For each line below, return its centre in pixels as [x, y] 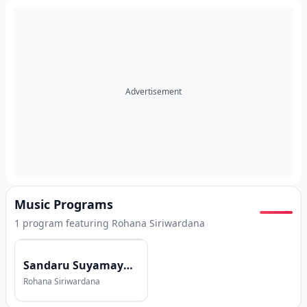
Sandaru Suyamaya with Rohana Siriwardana [128, 265]
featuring [87, 223]
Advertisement [153, 91]
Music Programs [64, 204]
